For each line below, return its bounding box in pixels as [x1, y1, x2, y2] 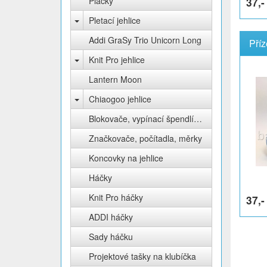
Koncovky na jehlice [89, 152, 163, 164]
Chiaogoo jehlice [89, 93, 151, 105]
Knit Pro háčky [89, 191, 143, 203]
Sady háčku [89, 231, 133, 243]
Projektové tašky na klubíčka [89, 250, 196, 262]
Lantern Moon [89, 73, 142, 85]
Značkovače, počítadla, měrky [89, 132, 202, 144]
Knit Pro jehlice [89, 54, 145, 66]
